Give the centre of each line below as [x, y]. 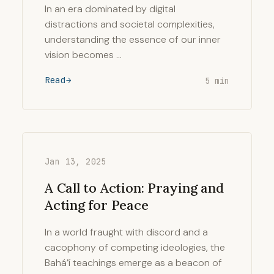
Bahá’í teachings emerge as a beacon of [133, 263]
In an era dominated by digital [110, 9]
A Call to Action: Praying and [134, 188]
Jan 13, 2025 [76, 161]
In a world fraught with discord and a [126, 232]
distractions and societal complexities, [130, 24]
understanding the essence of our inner [133, 39]
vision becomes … [83, 55]
